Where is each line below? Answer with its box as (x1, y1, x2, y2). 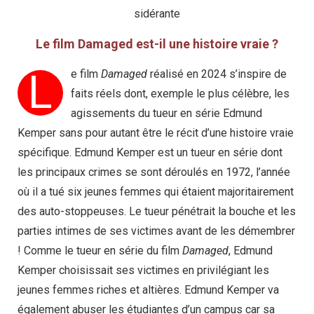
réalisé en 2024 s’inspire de (147, 67, 287, 81)
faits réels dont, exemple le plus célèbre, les (71, 86, 289, 100)
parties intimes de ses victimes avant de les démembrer (18, 224, 295, 238)
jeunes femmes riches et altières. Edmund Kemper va (18, 282, 279, 296)
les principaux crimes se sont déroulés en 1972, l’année (18, 165, 290, 179)
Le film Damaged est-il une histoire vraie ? (36, 36, 278, 51)
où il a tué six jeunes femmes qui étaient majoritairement (18, 184, 294, 198)
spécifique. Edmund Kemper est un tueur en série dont (18, 145, 282, 159)
